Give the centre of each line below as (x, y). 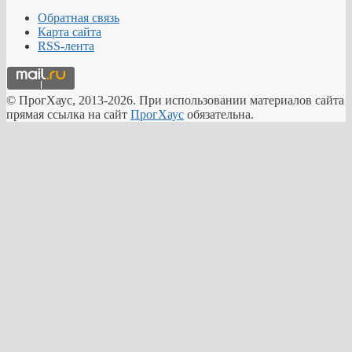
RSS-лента (66, 46)
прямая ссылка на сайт (68, 114)
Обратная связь (79, 17)
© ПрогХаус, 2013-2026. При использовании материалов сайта (175, 100)
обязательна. (219, 114)
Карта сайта (70, 31)
